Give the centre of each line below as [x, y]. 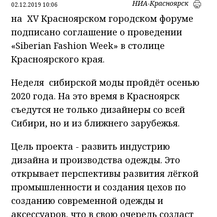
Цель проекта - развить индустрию [91, 146]
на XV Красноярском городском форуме [102, 18]
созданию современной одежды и [87, 200]
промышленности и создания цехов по [99, 187]
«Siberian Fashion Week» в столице [88, 45]
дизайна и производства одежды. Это [96, 160]
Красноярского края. [58, 59]
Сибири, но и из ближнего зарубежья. [95, 123]
